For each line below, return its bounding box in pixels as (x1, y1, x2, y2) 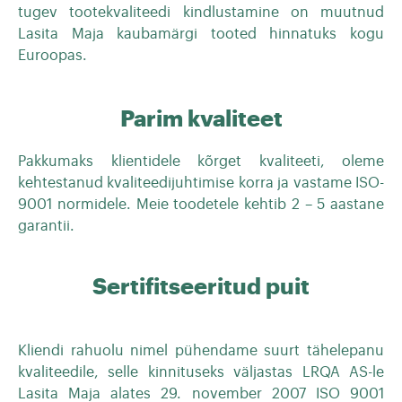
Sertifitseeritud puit (92, 275, 310, 298)
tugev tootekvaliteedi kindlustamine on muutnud (18, 4, 384, 20)
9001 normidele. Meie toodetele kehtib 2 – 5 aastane (18, 197, 384, 212)
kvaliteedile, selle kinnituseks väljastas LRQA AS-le (18, 364, 384, 380)
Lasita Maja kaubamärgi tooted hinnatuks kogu (18, 26, 384, 41)
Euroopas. (18, 48, 87, 63)
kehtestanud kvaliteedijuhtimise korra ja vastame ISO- (18, 175, 384, 190)
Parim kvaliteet (119, 107, 283, 130)
